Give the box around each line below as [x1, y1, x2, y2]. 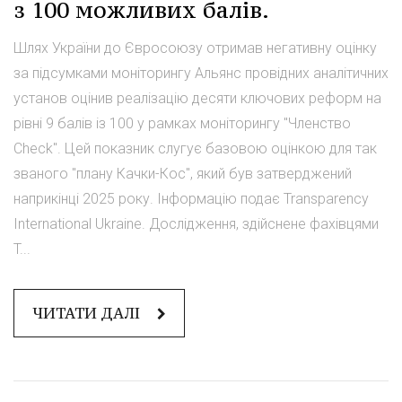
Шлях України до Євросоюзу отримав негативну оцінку [13, 39, 377, 57]
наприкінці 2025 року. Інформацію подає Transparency [13, 189, 369, 207]
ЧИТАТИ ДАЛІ [32, 302, 144, 323]
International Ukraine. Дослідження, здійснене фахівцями [13, 214, 379, 232]
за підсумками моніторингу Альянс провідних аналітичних [13, 64, 389, 82]
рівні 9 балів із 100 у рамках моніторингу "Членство [13, 114, 351, 132]
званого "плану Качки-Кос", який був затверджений [13, 164, 352, 182]
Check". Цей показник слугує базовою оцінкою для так [13, 139, 377, 157]
